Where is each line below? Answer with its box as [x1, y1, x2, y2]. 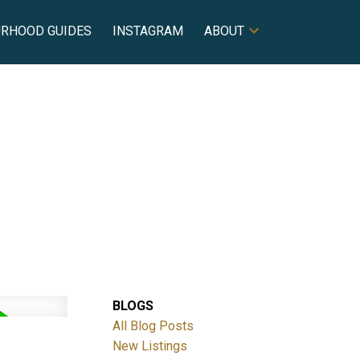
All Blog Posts [112, 317, 194, 333]
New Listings [112, 337, 188, 354]
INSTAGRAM [112, 23, 184, 39]
